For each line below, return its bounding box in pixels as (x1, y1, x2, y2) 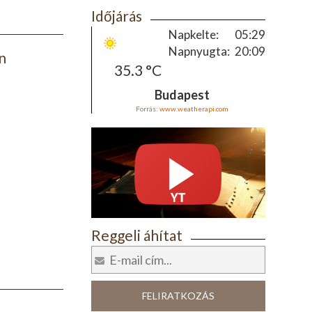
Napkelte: (168, 27, 219, 42)
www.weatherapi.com (159, 104, 228, 113)
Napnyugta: (168, 44, 230, 58)
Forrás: (135, 104, 159, 113)
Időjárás (91, 7, 142, 24)
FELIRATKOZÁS (141, 290, 214, 302)
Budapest (154, 87, 210, 102)
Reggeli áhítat (91, 226, 182, 244)
